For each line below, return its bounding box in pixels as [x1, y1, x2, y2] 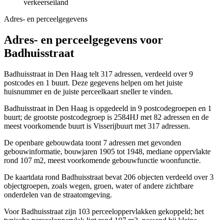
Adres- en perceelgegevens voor [4, 33, 163, 47]
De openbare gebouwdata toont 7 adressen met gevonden [4, 138, 181, 147]
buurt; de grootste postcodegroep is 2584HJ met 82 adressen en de [4, 113, 209, 122]
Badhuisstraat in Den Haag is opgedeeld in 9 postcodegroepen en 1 [4, 104, 212, 113]
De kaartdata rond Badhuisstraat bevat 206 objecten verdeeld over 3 [4, 173, 214, 182]
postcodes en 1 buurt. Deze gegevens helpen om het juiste [4, 79, 183, 87]
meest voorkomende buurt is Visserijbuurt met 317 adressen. [4, 122, 190, 131]
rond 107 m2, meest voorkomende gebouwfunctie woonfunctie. [4, 156, 201, 165]
